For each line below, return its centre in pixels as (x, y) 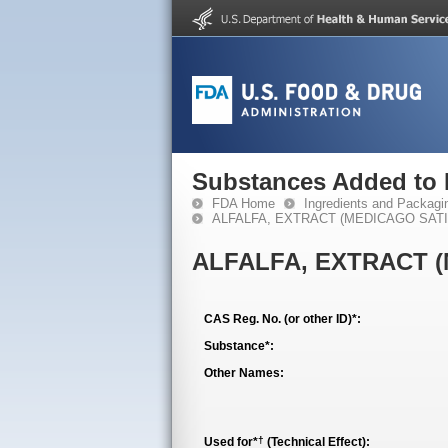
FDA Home (243, 203)
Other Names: (244, 373)
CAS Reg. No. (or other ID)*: (282, 319)
